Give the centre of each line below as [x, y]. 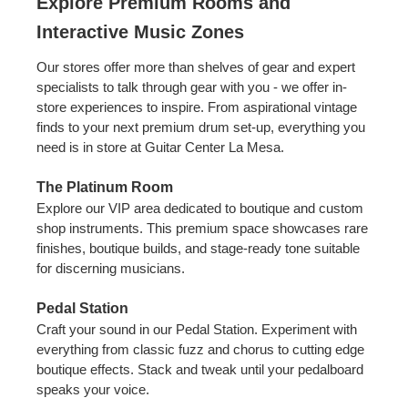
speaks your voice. [93, 389]
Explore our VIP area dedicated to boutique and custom [200, 208]
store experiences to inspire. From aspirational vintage [197, 107]
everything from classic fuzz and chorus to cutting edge [200, 349]
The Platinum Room [105, 187]
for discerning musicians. [111, 268]
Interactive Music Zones [140, 31]
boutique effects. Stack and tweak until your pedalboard [200, 369]
